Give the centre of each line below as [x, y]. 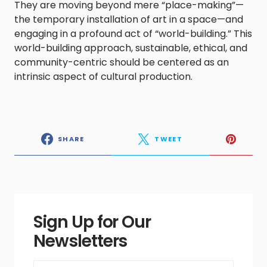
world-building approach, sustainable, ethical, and [131, 48]
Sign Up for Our [92, 222]
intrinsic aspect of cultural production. [106, 77]
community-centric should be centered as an [122, 63]
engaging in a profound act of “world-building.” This [133, 34]
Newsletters [80, 241]
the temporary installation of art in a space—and [129, 20]
